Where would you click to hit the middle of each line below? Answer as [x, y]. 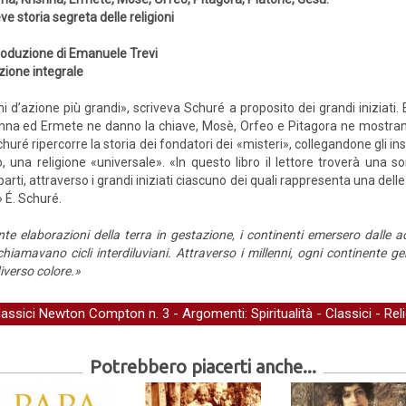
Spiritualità [282, 314]
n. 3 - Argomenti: [198, 314]
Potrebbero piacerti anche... [203, 367]
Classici [348, 314]
